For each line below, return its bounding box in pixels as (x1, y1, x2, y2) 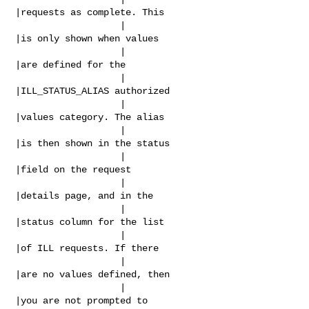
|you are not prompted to (15, 295, 148, 306)
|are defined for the (15, 59, 126, 70)
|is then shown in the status (15, 137, 170, 149)
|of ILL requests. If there (15, 242, 159, 254)
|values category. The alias (15, 111, 165, 123)
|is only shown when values (15, 32, 159, 44)
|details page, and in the (15, 190, 154, 201)
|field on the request (15, 163, 132, 175)
